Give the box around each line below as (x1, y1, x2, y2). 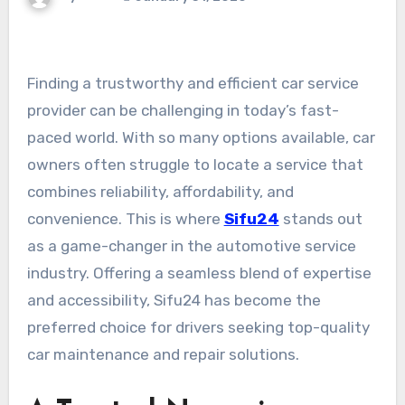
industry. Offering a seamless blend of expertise (26, 264, 372, 283)
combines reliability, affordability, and (26, 183, 294, 202)
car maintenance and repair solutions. (26, 345, 299, 364)
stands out (278, 210, 363, 229)
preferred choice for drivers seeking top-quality (26, 318, 370, 337)
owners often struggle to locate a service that (26, 155, 363, 174)
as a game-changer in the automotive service (26, 237, 356, 256)
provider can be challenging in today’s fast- (26, 101, 339, 120)
